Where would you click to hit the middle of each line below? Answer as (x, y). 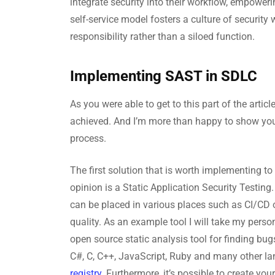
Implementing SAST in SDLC (164, 76)
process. (88, 138)
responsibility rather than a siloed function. (162, 37)
